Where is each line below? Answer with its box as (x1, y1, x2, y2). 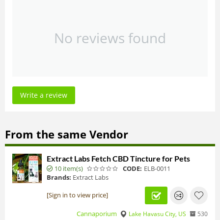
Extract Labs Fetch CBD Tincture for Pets (47, 153, 190, 163)
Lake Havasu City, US (129, 209, 186, 218)
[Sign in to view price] (47, 191, 108, 200)
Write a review (20, 90, 67, 100)
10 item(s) (55, 164, 83, 173)
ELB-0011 (144, 164, 170, 173)
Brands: (47, 172, 71, 182)
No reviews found (54, 28, 166, 48)
